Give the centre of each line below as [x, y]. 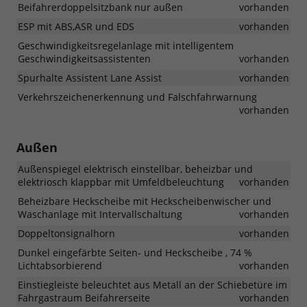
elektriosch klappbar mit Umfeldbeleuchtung [121, 182]
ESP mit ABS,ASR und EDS [76, 26]
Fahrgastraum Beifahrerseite [84, 297]
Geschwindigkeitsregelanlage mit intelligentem [126, 45]
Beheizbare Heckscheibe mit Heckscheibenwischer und [145, 201]
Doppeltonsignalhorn [66, 233]
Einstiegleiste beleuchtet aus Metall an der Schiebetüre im [152, 284]
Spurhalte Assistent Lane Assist [90, 77]
